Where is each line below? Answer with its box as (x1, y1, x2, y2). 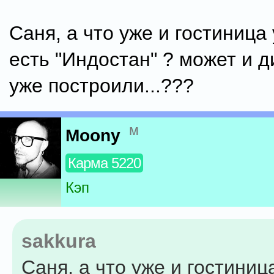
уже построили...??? (9, 75, 194, 97)
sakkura (21, 230, 96, 252)
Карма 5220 (68, 155, 141, 172)
